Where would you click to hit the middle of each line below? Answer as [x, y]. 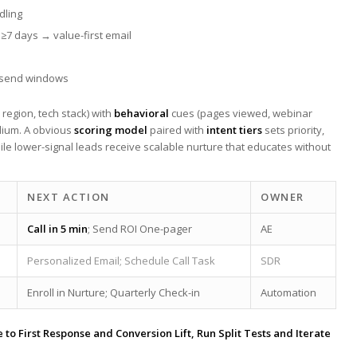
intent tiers [234, 129]
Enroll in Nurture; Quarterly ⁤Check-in [114, 292]
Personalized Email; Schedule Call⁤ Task [121, 260]
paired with [177, 129]
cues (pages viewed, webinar [241, 113]
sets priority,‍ [293, 129]
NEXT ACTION [69, 196]
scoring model [111, 129]
